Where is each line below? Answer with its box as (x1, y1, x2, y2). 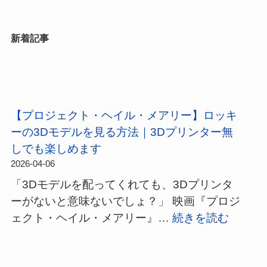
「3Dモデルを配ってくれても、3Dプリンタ (10, 178, 233, 191)
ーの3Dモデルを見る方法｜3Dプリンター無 (10, 126, 233, 139)
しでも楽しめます (10, 142, 101, 156)
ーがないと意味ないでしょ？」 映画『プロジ (10, 194, 240, 207)
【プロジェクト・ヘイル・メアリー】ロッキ (10, 109, 237, 122)
